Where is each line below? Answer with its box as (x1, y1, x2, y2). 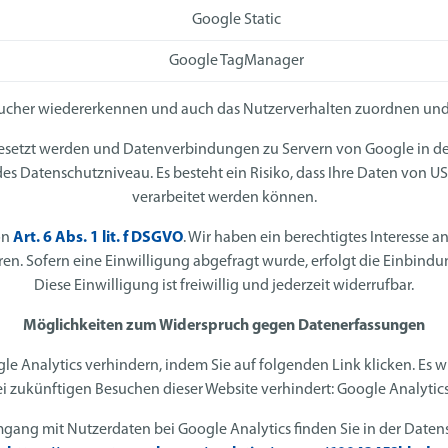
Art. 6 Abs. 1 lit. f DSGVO (12, 230, 183, 247)
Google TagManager (168, 53, 304, 70)
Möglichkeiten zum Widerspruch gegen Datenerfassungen (23, 318, 425, 335)
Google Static (191, 12, 281, 29)
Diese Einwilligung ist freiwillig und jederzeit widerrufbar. (34, 278, 414, 295)
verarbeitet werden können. (131, 190, 317, 207)
